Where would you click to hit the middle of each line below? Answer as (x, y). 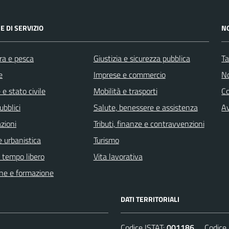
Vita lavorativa (118, 156)
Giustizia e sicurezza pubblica (142, 58)
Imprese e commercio (129, 74)
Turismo (106, 140)
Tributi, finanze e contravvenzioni (149, 123)
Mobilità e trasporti (125, 91)
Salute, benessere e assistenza (145, 107)
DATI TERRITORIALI (150, 199)
